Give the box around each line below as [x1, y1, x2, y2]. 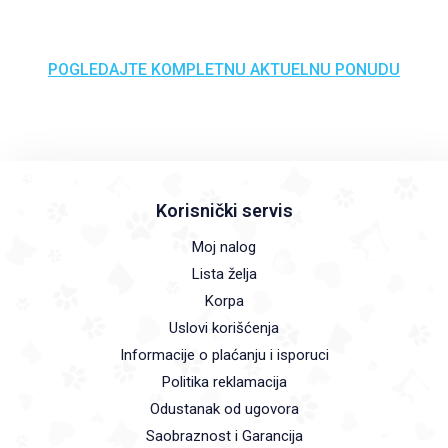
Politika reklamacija [161, 373, 287, 391]
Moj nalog [192, 238, 256, 256]
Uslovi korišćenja [169, 319, 279, 337]
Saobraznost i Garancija [145, 427, 303, 445]
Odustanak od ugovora [149, 400, 299, 418]
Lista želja [191, 265, 257, 283]
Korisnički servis [155, 200, 293, 221]
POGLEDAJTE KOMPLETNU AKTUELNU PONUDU [48, 60, 400, 79]
